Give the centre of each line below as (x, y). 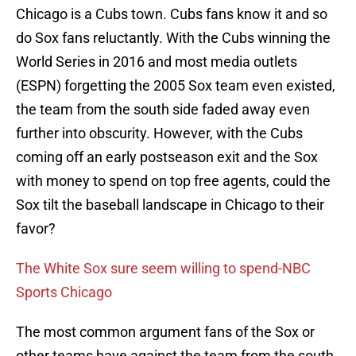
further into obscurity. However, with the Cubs (159, 133)
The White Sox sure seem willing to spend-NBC (163, 269)
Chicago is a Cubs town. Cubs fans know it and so (172, 14)
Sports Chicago (64, 292)
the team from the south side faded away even (163, 110)
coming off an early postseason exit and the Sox (167, 157)
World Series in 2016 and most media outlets (157, 62)
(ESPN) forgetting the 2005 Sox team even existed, (176, 86)
